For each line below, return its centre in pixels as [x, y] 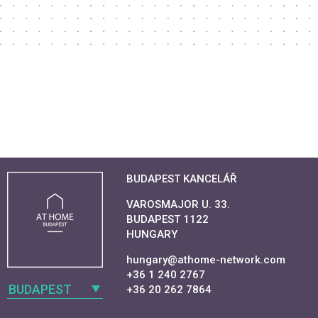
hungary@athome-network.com [206, 260]
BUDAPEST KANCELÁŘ [181, 179]
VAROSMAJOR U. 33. [178, 204]
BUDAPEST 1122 [168, 219]
